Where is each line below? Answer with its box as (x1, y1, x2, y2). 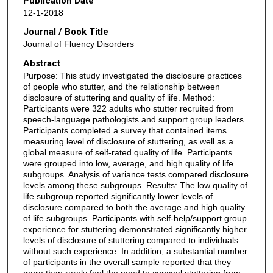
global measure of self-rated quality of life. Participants (23, 147, 232, 157)
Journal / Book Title (23, 26, 108, 38)
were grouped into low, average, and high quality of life (23, 158, 233, 168)
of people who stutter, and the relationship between (23, 81, 220, 91)
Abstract (23, 57, 60, 69)
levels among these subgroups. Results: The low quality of (23, 180, 247, 190)
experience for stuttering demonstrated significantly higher (23, 224, 247, 234)
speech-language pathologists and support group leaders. (23, 114, 246, 124)
